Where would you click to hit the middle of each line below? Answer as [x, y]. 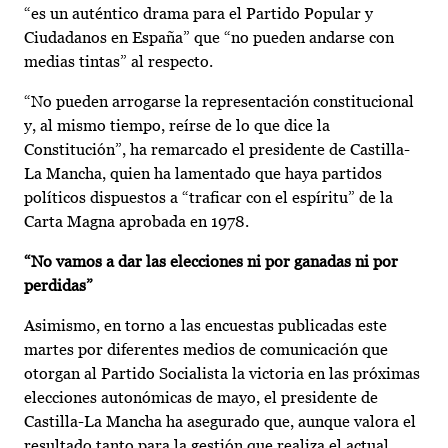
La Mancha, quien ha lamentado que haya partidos [203, 174]
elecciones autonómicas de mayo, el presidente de [201, 398]
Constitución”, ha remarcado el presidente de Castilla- [217, 150]
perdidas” [58, 286]
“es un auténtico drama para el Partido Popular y [198, 14]
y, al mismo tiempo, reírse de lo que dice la [177, 126]
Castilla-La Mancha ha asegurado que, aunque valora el [220, 422]
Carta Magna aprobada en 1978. [136, 222]
